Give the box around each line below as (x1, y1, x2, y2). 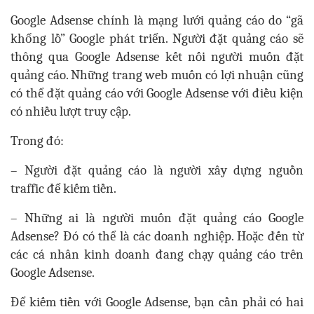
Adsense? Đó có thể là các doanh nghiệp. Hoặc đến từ (11, 228, 303, 245)
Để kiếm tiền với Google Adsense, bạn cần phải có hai (11, 294, 303, 310)
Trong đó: (11, 133, 64, 149)
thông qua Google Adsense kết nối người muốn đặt (11, 49, 303, 65)
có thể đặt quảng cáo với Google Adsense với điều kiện (11, 86, 303, 102)
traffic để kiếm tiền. (11, 181, 116, 197)
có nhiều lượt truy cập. (11, 104, 131, 120)
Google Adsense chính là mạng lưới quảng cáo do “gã (11, 13, 303, 29)
